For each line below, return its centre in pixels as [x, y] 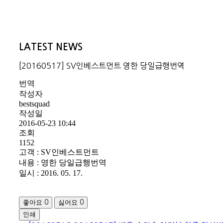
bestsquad [34, 104]
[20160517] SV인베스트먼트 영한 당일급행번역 [102, 66]
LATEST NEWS [51, 47]
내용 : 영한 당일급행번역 [63, 163]
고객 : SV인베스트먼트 [59, 152]
